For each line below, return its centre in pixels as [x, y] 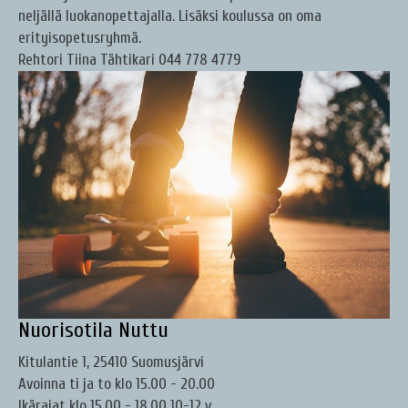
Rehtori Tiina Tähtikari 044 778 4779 [129, 60]
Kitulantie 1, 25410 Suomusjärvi [111, 362]
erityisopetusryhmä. [80, 38]
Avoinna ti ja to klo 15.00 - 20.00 [117, 384]
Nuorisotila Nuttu [93, 331]
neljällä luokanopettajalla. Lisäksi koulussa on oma [170, 16]
